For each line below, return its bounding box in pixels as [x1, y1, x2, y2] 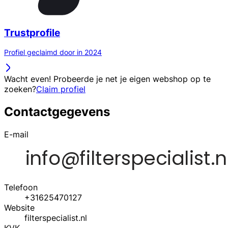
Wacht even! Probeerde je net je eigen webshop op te [4, 74, 211, 84]
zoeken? [4, 84, 36, 95]
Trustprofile [4, 26, 60, 39]
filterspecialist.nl [24, 213, 87, 223]
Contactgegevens [4, 104, 110, 120]
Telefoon [4, 182, 38, 193]
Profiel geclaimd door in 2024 [4, 48, 102, 57]
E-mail [4, 129, 28, 140]
